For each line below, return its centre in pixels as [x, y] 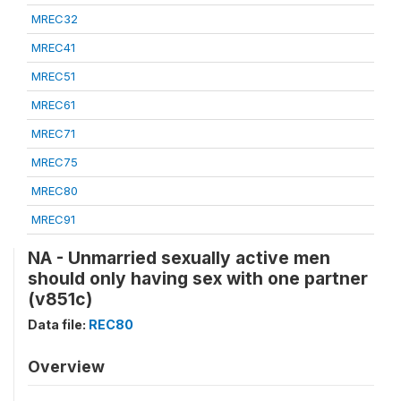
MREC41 [53, 47]
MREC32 [55, 18]
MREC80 [55, 190]
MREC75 [55, 162]
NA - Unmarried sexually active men [179, 257]
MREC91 [53, 219]
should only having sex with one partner [198, 278]
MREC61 [53, 104]
